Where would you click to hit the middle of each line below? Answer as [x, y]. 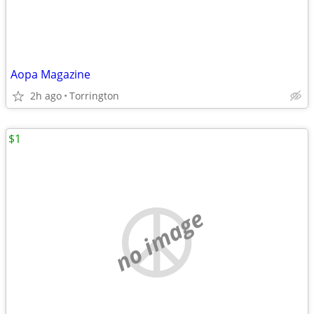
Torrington [94, 96]
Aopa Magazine [50, 74]
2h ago [46, 96]
